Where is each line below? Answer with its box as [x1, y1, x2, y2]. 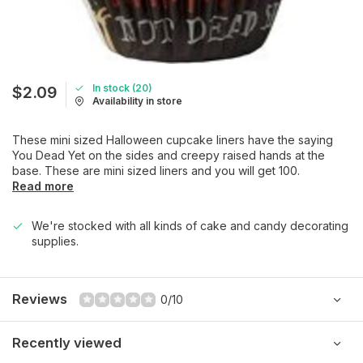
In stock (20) [92, 82, 152, 94]
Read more [12, 179, 74, 193]
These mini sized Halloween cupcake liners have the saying [12, 133, 333, 147]
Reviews [12, 291, 67, 307]
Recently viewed [12, 335, 122, 351]
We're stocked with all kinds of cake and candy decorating [32, 219, 348, 233]
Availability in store [92, 95, 182, 107]
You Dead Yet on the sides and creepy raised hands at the [12, 148, 325, 162]
